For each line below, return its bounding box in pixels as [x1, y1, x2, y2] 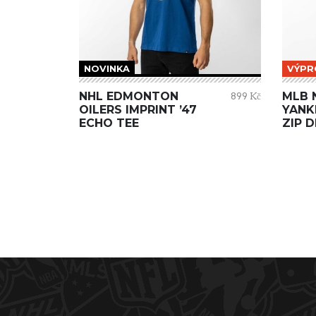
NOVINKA [84, 63, 130, 74]
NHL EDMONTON [79, 89, 178, 103]
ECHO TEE [79, 116, 139, 130]
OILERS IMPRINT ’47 [79, 102, 197, 116]
